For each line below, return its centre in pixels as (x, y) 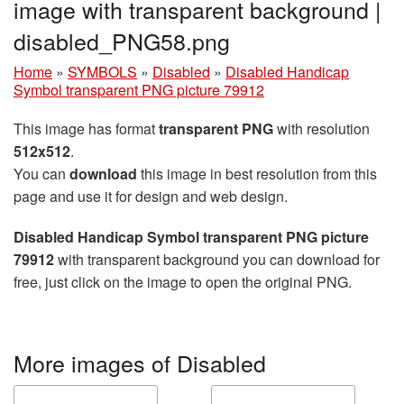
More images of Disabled (140, 363)
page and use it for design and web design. (151, 196)
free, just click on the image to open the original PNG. (183, 282)
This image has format (86, 129)
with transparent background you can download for (217, 259)
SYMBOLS (102, 72)
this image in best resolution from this (257, 174)
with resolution (321, 129)
